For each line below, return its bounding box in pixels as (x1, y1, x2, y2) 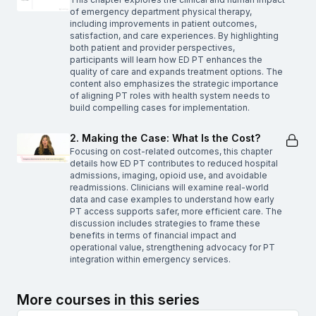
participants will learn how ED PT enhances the (70, 54, 262, 65)
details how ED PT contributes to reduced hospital (70, 157, 278, 169)
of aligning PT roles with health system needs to (70, 90, 270, 101)
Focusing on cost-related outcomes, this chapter (70, 145, 272, 157)
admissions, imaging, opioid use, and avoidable (70, 169, 267, 181)
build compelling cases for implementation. (70, 102, 250, 113)
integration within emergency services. (70, 253, 231, 265)
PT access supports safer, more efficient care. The (70, 205, 282, 217)
